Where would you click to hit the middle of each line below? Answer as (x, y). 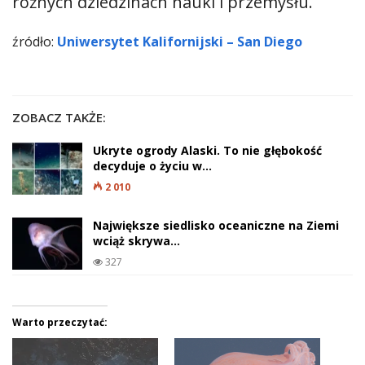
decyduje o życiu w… (152, 166)
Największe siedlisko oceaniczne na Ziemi (216, 226)
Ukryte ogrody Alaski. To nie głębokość (207, 151)
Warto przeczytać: (60, 323)
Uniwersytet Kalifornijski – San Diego (180, 42)
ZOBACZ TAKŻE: (59, 118)
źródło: (35, 42)
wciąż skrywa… (136, 241)
